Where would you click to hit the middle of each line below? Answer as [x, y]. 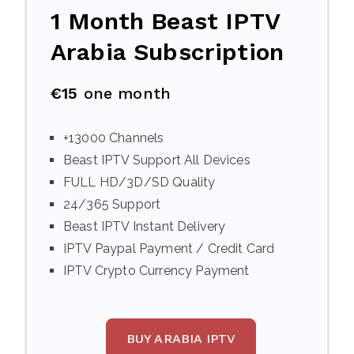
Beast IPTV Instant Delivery [145, 226]
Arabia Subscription [168, 52]
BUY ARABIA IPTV [181, 339]
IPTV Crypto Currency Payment [156, 271]
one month [124, 93]
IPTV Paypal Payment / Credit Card [169, 249]
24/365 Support [112, 204]
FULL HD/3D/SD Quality [139, 182]
